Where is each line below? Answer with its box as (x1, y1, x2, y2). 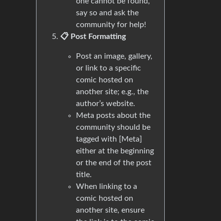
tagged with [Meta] (76, 135, 142, 143)
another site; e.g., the (76, 88, 148, 96)
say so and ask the (76, 9, 139, 17)
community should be (76, 123, 150, 131)
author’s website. (76, 100, 135, 108)
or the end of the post (76, 159, 151, 167)
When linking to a (76, 183, 137, 190)
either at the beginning (76, 147, 154, 155)
